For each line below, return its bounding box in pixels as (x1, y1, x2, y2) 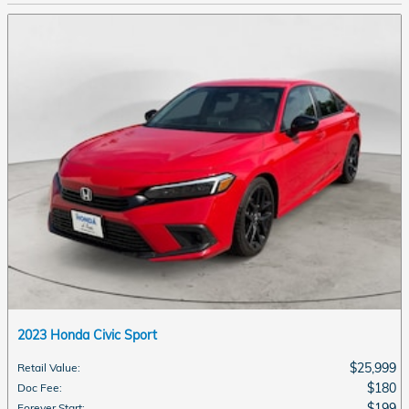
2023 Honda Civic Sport (17, 326, 157, 343)
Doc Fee (17, 380, 59, 394)
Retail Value (17, 360, 78, 374)
